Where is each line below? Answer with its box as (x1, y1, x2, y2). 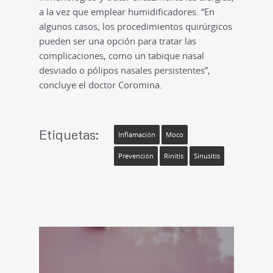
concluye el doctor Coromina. (39, 78, 162, 91)
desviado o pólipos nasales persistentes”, (39, 63, 210, 76)
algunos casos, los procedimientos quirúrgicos (39, 19, 232, 32)
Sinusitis (194, 151, 220, 160)
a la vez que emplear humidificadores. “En (39, 5, 214, 18)
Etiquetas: (39, 126, 99, 143)
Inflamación (118, 130, 155, 139)
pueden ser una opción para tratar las (39, 34, 196, 47)
